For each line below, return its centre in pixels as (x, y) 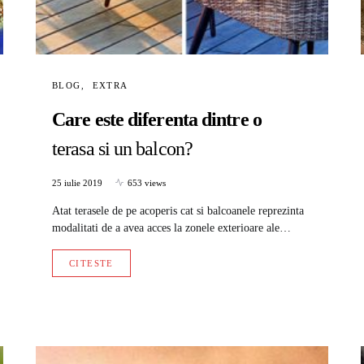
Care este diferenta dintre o (157, 119)
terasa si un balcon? (123, 148)
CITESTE (91, 263)
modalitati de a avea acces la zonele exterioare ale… (171, 227)
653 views (147, 182)
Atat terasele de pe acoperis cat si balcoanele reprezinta (178, 210)
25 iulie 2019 (77, 182)
